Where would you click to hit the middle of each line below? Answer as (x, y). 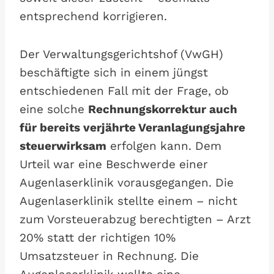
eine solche (54, 109)
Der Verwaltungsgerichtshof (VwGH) (121, 54)
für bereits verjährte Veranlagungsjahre (132, 128)
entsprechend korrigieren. (93, 16)
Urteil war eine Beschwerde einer (114, 164)
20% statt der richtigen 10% (98, 238)
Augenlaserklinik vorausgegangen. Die (127, 183)
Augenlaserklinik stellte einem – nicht (128, 201)
